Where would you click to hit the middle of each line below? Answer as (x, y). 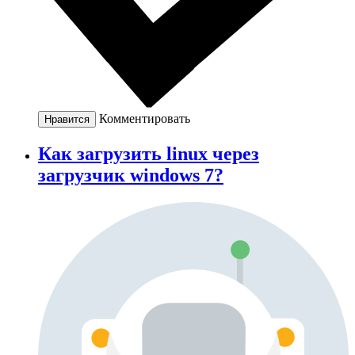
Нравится (67, 119)
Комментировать (145, 118)
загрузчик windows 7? (131, 175)
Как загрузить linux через (149, 153)
